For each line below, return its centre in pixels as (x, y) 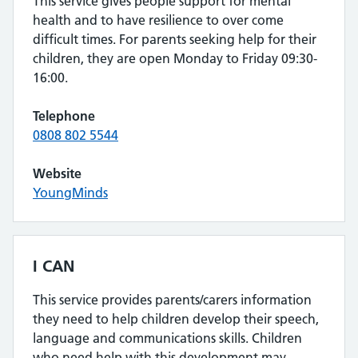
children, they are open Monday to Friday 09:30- (175, 58)
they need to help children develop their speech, (176, 319)
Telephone (64, 116)
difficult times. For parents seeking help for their (175, 39)
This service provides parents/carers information (172, 300)
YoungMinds (70, 193)
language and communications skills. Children (167, 338)
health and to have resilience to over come (158, 20)
